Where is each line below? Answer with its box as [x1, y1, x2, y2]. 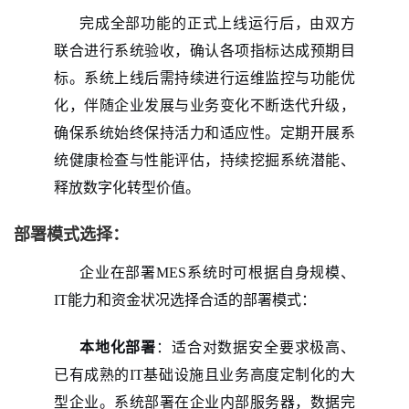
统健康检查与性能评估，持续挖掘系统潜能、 [54, 152, 355, 169]
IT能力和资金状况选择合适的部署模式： [54, 292, 316, 309]
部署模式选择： [14, 225, 129, 245]
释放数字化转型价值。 [54, 180, 200, 196]
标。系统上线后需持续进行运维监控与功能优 [54, 70, 355, 87]
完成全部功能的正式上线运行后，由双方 [79, 16, 355, 32]
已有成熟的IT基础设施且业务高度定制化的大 [54, 367, 355, 383]
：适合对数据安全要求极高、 [156, 340, 356, 356]
